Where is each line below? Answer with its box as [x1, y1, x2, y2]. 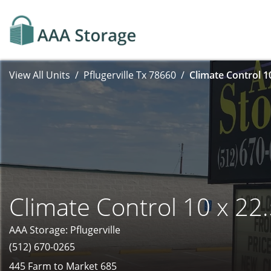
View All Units [9, 68, 70, 82]
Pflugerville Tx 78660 [83, 68, 176, 82]
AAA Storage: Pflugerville [9, 223, 120, 237]
